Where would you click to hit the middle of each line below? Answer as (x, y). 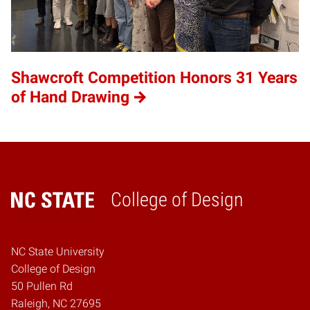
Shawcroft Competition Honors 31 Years (154, 78)
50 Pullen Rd (42, 286)
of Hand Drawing (70, 98)
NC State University (58, 252)
